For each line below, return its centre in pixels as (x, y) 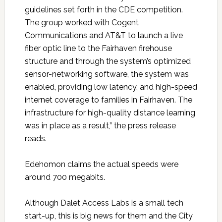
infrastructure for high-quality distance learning (110, 113)
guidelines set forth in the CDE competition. (104, 10)
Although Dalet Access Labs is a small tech (104, 203)
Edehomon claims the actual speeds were (101, 165)
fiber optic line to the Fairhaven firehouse (98, 49)
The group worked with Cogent (82, 23)
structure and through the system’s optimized (108, 61)
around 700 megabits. (65, 177)
